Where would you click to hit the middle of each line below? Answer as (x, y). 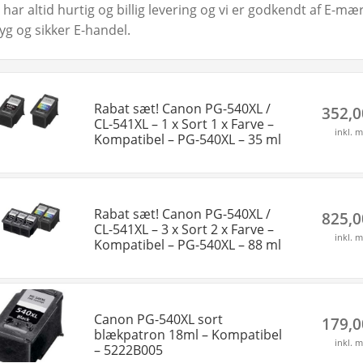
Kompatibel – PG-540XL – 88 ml (187, 244)
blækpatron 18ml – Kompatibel (188, 334)
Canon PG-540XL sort (158, 319)
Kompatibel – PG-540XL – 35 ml (187, 139)
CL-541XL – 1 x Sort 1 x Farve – (184, 124)
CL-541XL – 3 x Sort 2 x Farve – (184, 229)
